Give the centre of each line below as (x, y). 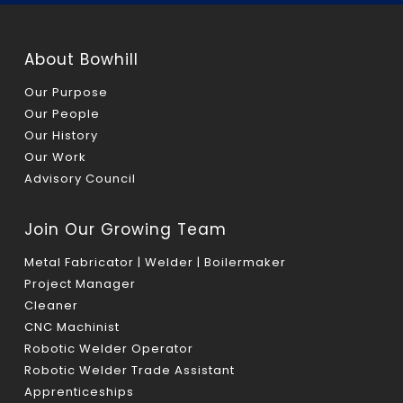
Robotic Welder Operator (109, 349)
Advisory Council (81, 179)
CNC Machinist (72, 327)
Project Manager (81, 284)
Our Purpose (67, 93)
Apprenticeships (80, 392)
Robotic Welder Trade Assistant (130, 371)
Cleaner (52, 306)
